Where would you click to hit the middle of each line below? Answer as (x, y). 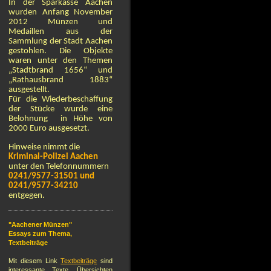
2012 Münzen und (60, 22)
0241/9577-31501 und (51, 177)
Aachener (27, 225)
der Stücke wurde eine (60, 109)
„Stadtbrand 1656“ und (60, 71)
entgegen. (27, 196)
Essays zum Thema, (40, 234)
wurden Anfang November (60, 13)
